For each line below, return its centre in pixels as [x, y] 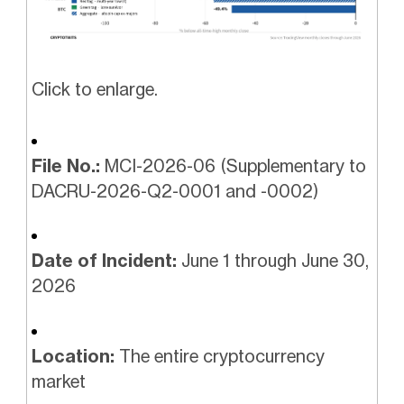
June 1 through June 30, [272, 261]
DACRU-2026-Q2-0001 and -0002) [174, 191]
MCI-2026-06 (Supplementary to [233, 165]
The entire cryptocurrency [219, 356]
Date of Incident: [104, 261]
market [58, 381]
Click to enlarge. [94, 90]
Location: [73, 356]
